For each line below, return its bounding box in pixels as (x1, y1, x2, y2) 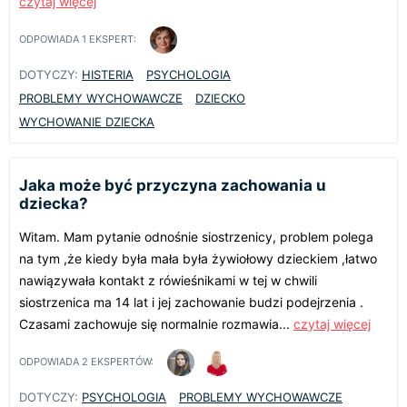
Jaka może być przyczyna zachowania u (19, 175, 326, 194)
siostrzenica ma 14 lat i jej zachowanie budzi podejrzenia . (19, 293, 363, 310)
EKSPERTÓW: (88, 355, 154, 369)
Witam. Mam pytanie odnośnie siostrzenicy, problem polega (19, 228, 373, 244)
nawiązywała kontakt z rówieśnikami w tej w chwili (19, 272, 317, 288)
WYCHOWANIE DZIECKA (19, 114, 154, 129)
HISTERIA (82, 66, 134, 82)
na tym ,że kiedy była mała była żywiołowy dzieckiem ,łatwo (19, 250, 377, 266)
